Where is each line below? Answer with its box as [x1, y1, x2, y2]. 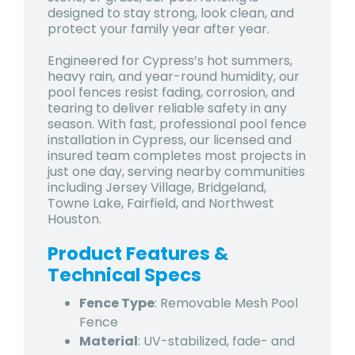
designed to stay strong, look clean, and [48, 4, 294, 23]
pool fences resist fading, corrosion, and [48, 83, 295, 102]
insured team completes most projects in [48, 147, 306, 166]
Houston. [48, 210, 101, 229]
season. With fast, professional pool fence [48, 115, 307, 134]
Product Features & [48, 241, 228, 267]
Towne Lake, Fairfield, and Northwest [48, 194, 274, 213]
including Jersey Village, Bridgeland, [48, 178, 266, 197]
